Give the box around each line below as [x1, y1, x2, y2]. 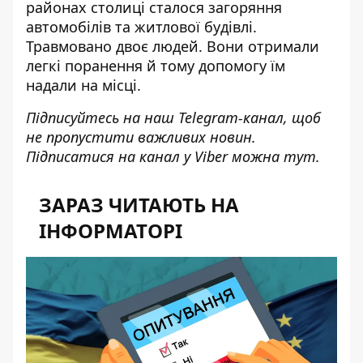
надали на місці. [26, 75, 141, 95]
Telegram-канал [178, 108, 284, 127]
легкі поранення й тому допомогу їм [26, 56, 285, 75]
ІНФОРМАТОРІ [39, 217, 182, 244]
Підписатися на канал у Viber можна [26, 147, 284, 166]
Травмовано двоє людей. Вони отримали [26, 36, 319, 56]
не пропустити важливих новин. [26, 127, 256, 147]
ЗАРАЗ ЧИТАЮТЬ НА [39, 191, 239, 218]
